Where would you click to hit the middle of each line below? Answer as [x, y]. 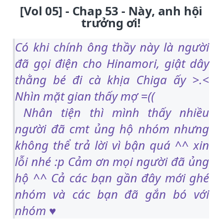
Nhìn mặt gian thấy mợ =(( [85, 96]
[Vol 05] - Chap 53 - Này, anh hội [111, 11]
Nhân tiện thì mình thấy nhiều [112, 112]
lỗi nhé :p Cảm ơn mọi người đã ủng [112, 161]
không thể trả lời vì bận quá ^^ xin [112, 145]
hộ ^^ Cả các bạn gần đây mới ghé [112, 177]
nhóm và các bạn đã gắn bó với [112, 194]
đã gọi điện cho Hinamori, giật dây [112, 63]
